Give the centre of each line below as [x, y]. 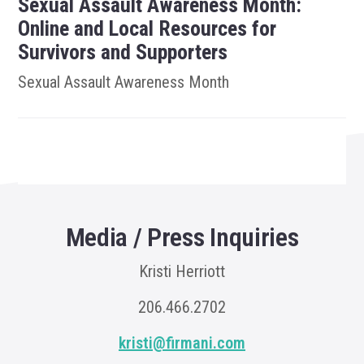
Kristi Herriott [182, 271]
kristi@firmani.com [182, 343]
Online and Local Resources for [147, 28]
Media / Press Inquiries [182, 237]
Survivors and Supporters [123, 52]
